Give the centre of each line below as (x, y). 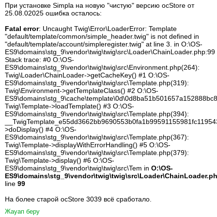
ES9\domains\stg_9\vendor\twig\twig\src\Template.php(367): (97, 137)
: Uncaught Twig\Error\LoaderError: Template (108, 29)
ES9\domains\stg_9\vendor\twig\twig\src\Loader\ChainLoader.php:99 (110, 52)
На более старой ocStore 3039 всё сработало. (78, 199)
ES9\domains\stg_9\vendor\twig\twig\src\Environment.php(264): (102, 67)
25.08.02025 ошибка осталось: (53, 13)
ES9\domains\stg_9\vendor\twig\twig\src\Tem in (78, 168)
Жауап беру (22, 211)
